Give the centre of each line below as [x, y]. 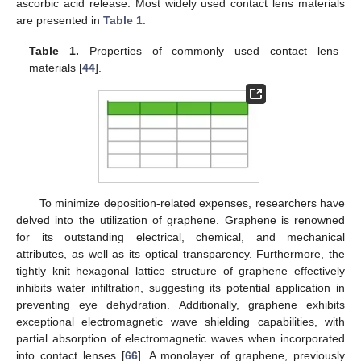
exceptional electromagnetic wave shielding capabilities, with [180, 321]
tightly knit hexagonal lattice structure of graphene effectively [180, 270]
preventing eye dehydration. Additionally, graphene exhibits [180, 304]
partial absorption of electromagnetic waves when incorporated [180, 338]
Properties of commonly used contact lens [209, 50]
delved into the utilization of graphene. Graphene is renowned [180, 220]
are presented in [60, 20]
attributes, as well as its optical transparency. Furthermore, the [180, 253]
